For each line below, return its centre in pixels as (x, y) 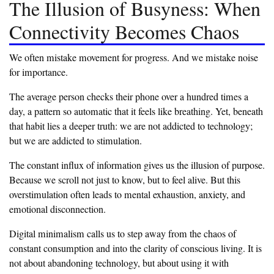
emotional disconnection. (57, 209)
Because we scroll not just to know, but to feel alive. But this (125, 180)
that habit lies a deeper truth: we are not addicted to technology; (131, 126)
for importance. (39, 72)
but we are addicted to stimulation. (76, 141)
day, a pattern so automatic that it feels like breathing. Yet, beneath (136, 112)
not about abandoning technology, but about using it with (119, 263)
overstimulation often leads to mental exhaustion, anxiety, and (127, 195)
